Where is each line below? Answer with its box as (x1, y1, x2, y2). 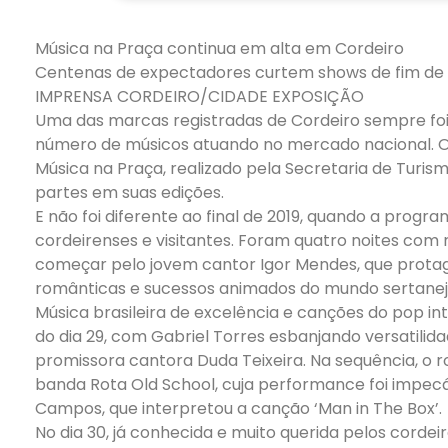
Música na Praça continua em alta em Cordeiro (35, 36, 404, 60)
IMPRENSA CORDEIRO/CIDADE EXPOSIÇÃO (35, 84, 364, 108)
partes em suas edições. (35, 180, 224, 204)
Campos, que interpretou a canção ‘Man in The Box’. (35, 396, 442, 420)
